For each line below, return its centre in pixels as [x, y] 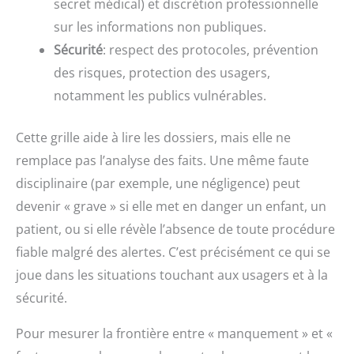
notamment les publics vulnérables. [160, 96]
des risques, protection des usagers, [162, 73]
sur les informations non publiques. [160, 27]
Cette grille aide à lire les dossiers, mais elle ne [153, 138]
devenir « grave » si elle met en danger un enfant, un [171, 207]
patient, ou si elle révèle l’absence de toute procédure [175, 230]
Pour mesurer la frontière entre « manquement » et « [174, 334]
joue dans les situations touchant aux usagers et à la [172, 275]
